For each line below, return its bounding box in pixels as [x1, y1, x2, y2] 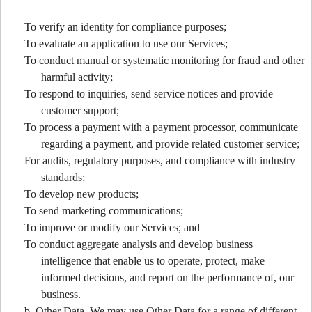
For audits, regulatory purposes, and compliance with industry [24, 154, 295, 166]
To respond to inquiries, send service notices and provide [24, 87, 273, 100]
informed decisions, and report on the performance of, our [41, 271, 294, 283]
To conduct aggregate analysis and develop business [24, 237, 253, 250]
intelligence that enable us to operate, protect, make [41, 254, 265, 267]
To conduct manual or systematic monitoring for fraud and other [24, 54, 304, 66]
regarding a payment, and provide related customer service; [41, 137, 299, 150]
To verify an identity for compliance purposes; [24, 20, 226, 33]
